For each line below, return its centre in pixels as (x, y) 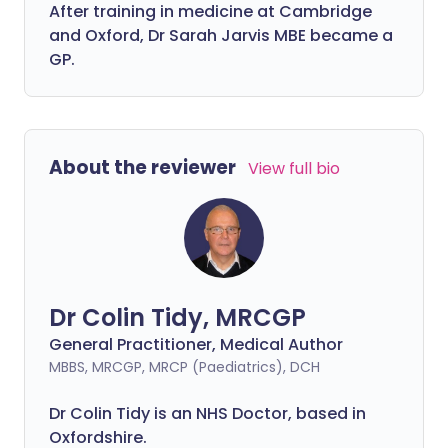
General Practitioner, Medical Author (196, 344)
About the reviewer (142, 167)
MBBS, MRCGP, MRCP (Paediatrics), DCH (184, 367)
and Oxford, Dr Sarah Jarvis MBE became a (221, 35)
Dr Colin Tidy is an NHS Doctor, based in (207, 413)
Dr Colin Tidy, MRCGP (177, 317)
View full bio (294, 168)
